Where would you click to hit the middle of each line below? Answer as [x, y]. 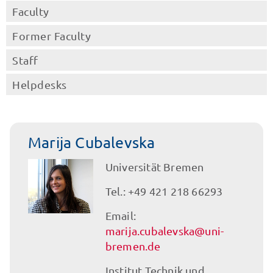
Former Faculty [51, 36]
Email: [120, 215]
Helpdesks [40, 84]
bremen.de [133, 246]
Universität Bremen [154, 167]
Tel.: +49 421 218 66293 [164, 191]
